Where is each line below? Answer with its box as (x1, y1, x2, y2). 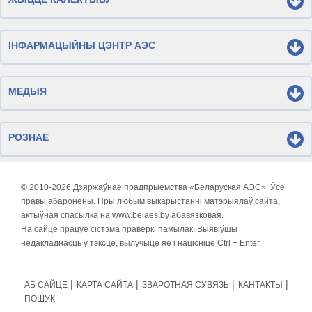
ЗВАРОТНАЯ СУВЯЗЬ (142, 280, 229, 290)
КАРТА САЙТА (77, 280, 133, 290)
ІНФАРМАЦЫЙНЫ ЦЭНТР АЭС (8, 38, 155, 52)
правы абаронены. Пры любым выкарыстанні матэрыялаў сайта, (21, 196, 280, 206)
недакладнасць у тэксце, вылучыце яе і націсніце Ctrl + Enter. (21, 238, 261, 248)
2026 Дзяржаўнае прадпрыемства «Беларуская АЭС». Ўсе (52, 182, 285, 192)
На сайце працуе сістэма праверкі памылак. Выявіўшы (21, 224, 237, 234)
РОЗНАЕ (8, 130, 49, 143)
